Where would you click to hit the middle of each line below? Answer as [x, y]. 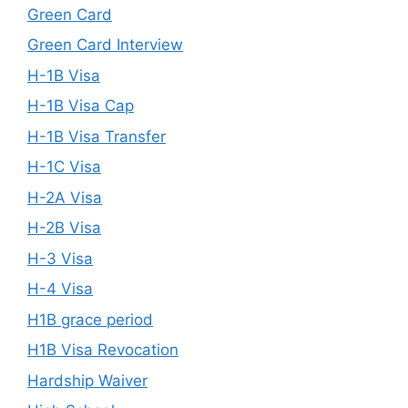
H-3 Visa [60, 258]
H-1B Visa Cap [81, 106]
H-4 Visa [60, 289]
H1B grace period [90, 319]
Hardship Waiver [87, 380]
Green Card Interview [105, 45]
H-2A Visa [65, 197]
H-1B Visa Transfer [97, 136]
